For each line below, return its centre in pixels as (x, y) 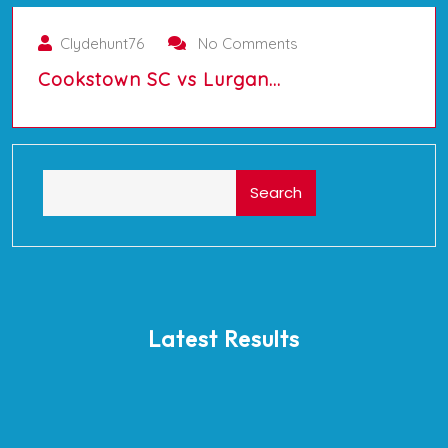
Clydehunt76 (102, 43)
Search (276, 192)
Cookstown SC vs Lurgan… (159, 79)
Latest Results (224, 339)
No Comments (246, 43)
